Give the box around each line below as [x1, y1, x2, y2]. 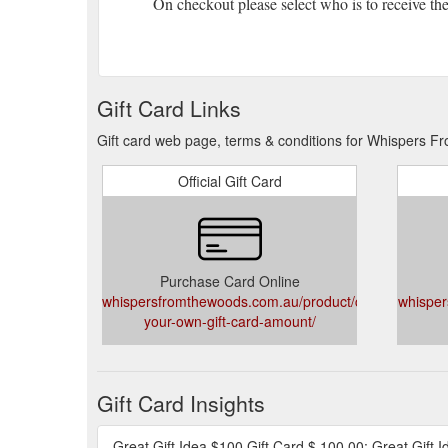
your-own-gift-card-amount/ [143, 310, 316, 331]
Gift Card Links [97, 92, 241, 123]
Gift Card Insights [97, 387, 265, 418]
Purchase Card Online [159, 270, 300, 291]
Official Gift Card [177, 170, 282, 191]
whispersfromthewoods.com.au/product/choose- [102, 290, 406, 311]
